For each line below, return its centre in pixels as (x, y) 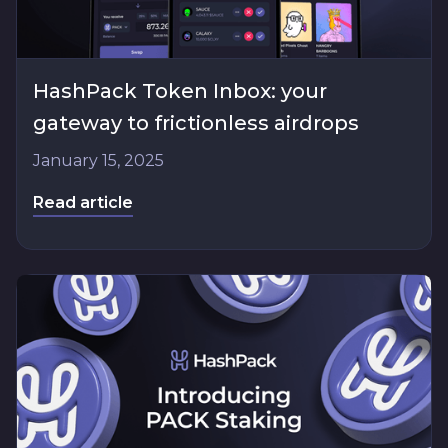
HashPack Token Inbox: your (180, 90)
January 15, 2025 (98, 160)
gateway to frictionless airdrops (196, 122)
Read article (83, 202)
